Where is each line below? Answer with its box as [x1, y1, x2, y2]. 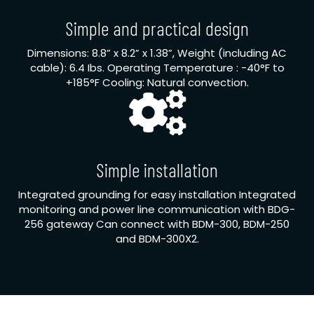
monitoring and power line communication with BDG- [19, 202, 295, 217]
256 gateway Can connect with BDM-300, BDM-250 [25, 217, 289, 232]
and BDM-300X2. [115, 231, 199, 247]
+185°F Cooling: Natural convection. [65, 75, 249, 90]
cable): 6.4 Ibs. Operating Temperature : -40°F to [29, 60, 285, 76]
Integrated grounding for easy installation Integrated [18, 187, 296, 203]
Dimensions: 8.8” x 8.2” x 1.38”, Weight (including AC [27, 46, 287, 61]
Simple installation [96, 158, 218, 182]
